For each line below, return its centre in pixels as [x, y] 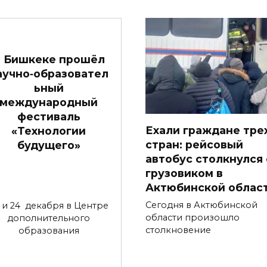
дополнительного [49, 218]
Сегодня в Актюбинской [201, 205]
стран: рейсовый [194, 145]
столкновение [178, 230]
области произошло [193, 218]
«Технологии [49, 131]
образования [49, 230]
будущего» [49, 145]
